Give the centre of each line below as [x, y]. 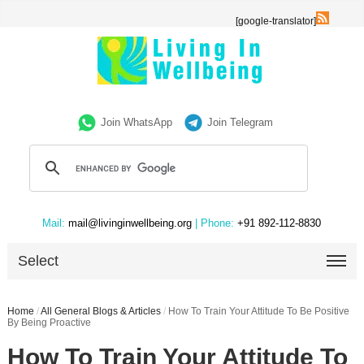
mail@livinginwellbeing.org [130, 223]
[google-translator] [276, 21]
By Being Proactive [49, 323]
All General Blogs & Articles [100, 311]
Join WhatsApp [137, 122]
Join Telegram [240, 122]
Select [39, 261]
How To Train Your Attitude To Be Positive [258, 311]
